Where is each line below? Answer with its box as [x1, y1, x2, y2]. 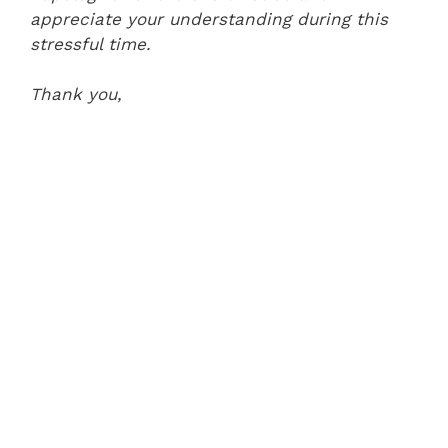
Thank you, [30, 84, 122, 104]
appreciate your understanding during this [30, 8, 388, 29]
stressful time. [30, 33, 151, 54]
